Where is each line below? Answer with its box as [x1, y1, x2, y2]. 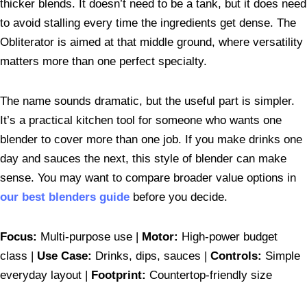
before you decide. [130, 191, 228, 204]
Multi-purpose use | [37, 230, 142, 244]
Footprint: [91, 269, 146, 282]
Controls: [210, 249, 262, 263]
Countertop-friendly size [146, 269, 272, 282]
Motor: [142, 230, 178, 244]
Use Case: [37, 249, 92, 263]
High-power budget [178, 230, 278, 244]
